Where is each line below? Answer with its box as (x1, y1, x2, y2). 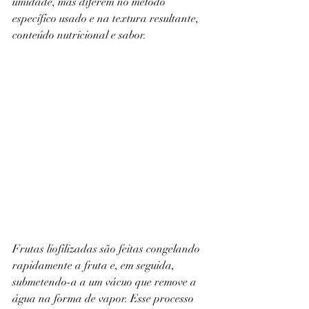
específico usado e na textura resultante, (12, 12, 201, 26)
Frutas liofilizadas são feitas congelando (12, 242, 203, 257)
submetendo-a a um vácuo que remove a (12, 275, 199, 290)
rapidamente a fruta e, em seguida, (12, 259, 177, 273)
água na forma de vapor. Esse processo (12, 292, 197, 306)
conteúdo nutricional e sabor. (12, 28, 146, 42)
